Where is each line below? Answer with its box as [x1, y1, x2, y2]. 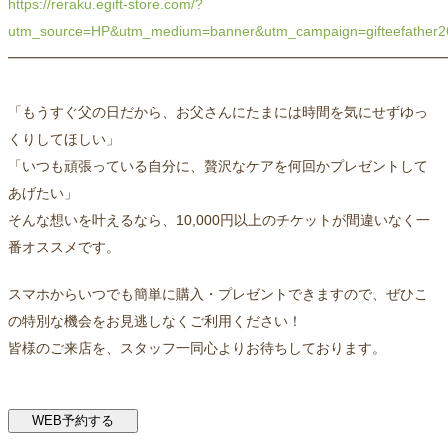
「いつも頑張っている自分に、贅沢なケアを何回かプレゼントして [8, 158, 428, 175]
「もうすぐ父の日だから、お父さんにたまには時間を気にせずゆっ [8, 104, 428, 121]
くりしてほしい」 [8, 131, 120, 148]
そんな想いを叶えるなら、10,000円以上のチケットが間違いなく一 [8, 212, 430, 229]
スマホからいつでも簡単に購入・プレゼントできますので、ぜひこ [8, 286, 428, 303]
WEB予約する [31, 413, 114, 429]
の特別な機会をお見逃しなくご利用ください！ [8, 313, 302, 330]
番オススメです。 [8, 239, 124, 256]
